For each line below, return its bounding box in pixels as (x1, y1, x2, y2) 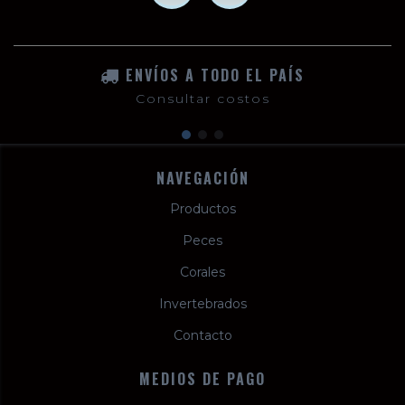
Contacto (173, 327, 232, 344)
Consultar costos (135, 90, 270, 108)
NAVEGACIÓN (155, 167, 250, 190)
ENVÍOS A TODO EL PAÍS (126, 64, 305, 87)
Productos (169, 201, 236, 218)
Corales (180, 264, 225, 281)
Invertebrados (158, 296, 247, 313)
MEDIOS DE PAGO (139, 368, 266, 391)
